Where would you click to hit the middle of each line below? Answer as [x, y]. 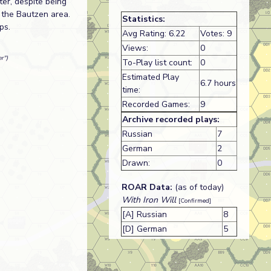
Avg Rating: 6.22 [153, 34]
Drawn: [136, 163]
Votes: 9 [216, 34]
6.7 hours [218, 83]
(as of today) [198, 187]
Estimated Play [150, 77]
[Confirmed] [194, 201]
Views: [135, 48]
